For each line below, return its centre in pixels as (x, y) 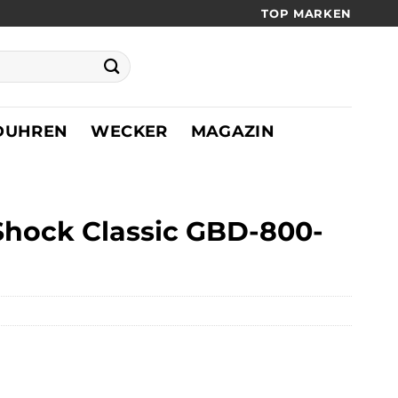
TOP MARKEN (307, 13)
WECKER (129, 131)
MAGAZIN (233, 131)
